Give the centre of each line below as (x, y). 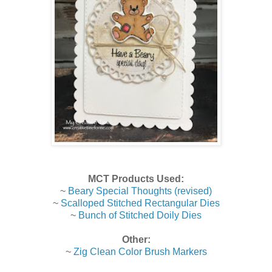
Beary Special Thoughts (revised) (140, 191)
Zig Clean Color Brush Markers (140, 251)
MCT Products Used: (136, 178)
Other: (136, 239)
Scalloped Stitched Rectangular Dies (140, 203)
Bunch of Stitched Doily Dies (140, 215)
